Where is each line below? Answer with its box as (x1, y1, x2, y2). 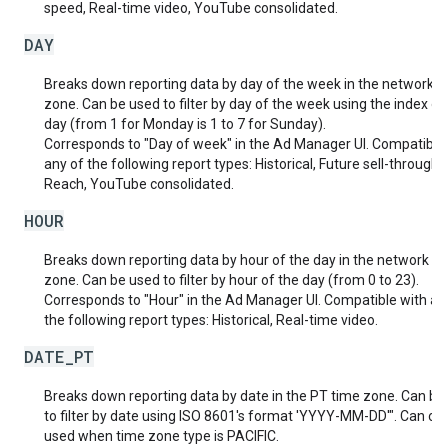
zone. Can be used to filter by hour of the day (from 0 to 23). (44, 272, 419, 288)
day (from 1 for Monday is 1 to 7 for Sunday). (44, 116, 326, 132)
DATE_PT (24, 346, 94, 367)
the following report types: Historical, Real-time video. (44, 312, 378, 328)
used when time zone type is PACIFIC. (44, 428, 279, 444)
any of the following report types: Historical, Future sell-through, (44, 156, 442, 172)
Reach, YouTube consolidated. (44, 176, 234, 192)
